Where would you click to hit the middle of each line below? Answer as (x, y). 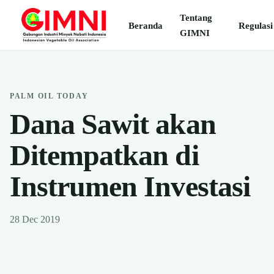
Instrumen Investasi (130, 186)
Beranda (146, 25)
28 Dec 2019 (35, 219)
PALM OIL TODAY (49, 96)
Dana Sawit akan (113, 124)
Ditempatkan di (104, 155)
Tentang (196, 17)
